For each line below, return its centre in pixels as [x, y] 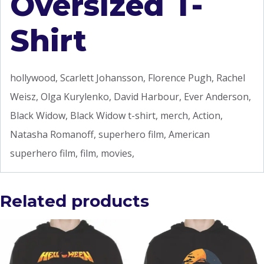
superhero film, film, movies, [72, 153]
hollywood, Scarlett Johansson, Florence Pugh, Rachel [128, 77]
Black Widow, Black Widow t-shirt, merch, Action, [116, 115]
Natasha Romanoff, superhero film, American [110, 134]
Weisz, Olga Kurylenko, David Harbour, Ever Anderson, [131, 96]
